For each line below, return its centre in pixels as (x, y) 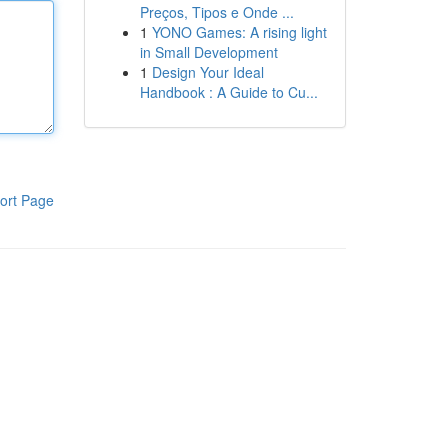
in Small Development (208, 52)
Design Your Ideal (207, 72)
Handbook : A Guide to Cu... (228, 92)
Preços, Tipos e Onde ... (216, 12)
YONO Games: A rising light (239, 32)
